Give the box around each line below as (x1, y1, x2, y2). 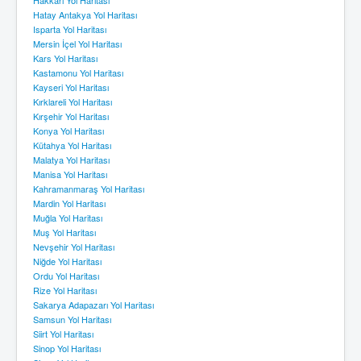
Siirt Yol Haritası (33, 326, 93, 340)
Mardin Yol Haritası (33, 196, 106, 210)
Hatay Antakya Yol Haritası (33, 7, 137, 21)
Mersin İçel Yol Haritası (33, 36, 122, 50)
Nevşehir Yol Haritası (33, 239, 114, 253)
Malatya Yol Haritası (33, 152, 110, 166)
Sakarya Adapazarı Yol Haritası (33, 297, 154, 311)
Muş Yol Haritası (33, 225, 96, 239)
